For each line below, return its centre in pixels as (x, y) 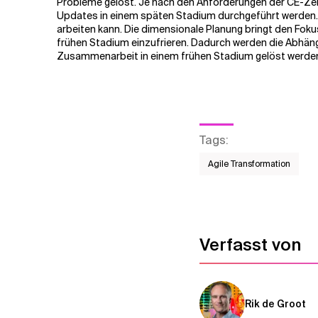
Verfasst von (251, 245)
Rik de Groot (276, 304)
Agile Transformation (250, 164)
